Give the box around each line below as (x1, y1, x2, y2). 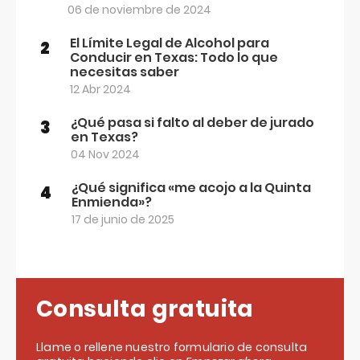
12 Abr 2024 (70, 81, 131, 97)
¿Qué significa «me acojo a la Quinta (72, 178, 311, 197)
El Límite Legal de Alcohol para (70, 34, 269, 52)
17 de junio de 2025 (72, 211, 174, 227)
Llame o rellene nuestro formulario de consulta (36, 339, 308, 355)
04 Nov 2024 (71, 146, 140, 162)
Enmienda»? (72, 193, 152, 211)
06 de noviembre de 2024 (67, 2, 211, 18)
